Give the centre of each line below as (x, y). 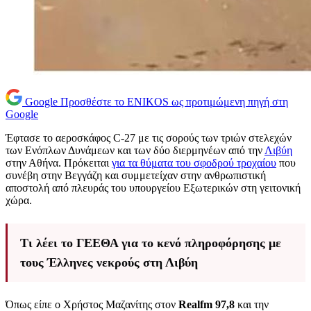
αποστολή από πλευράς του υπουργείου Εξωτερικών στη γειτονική (153, 188)
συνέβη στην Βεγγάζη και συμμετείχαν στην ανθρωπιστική (136, 176)
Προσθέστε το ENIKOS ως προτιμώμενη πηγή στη (174, 102)
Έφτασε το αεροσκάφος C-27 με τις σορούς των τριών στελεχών (149, 138)
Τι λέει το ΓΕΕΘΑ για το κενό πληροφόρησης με (151, 243)
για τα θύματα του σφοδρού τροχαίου (194, 163)
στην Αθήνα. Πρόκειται (59, 163)
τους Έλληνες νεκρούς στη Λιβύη (109, 263)
